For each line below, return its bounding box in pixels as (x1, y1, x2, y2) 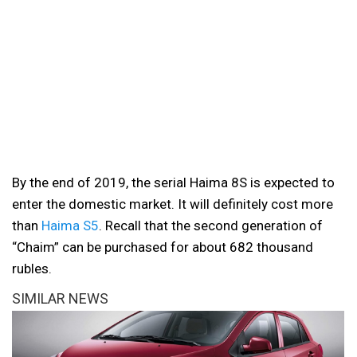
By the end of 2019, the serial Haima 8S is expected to (12, 174, 335, 190)
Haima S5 (41, 217, 99, 233)
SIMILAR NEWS (12, 289, 108, 307)
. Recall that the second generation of (99, 217, 323, 233)
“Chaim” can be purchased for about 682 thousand (12, 238, 313, 255)
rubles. (12, 260, 52, 277)
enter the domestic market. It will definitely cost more (12, 195, 333, 212)
